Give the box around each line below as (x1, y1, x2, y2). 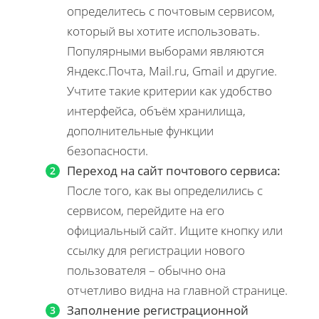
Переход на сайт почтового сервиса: (67, 162, 281, 179)
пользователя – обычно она (67, 261, 226, 278)
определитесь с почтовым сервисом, (67, 2, 275, 19)
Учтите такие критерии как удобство (67, 82, 272, 99)
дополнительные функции (67, 122, 214, 139)
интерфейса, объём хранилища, (67, 102, 246, 119)
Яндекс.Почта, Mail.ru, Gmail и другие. (67, 62, 277, 79)
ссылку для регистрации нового (67, 241, 245, 258)
